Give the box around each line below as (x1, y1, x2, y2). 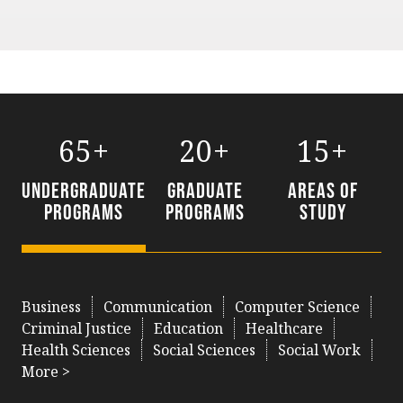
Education (154, 318, 223, 338)
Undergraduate (22, 178, 146, 202)
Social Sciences (153, 340, 255, 360)
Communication (103, 297, 212, 317)
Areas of (287, 178, 358, 202)
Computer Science (235, 297, 360, 317)
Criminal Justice (22, 318, 131, 338)
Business (22, 297, 81, 317)
